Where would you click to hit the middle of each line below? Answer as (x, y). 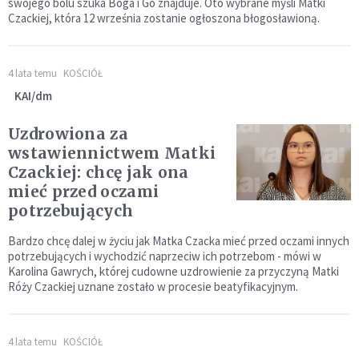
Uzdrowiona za (68, 134)
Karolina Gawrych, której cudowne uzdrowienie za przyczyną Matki (173, 272)
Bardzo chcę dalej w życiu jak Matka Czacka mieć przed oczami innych (179, 241)
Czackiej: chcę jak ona (99, 173)
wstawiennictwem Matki (112, 153)
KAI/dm (33, 96)
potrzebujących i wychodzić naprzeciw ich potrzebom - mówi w (165, 256)
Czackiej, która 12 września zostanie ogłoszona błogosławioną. (164, 18)
